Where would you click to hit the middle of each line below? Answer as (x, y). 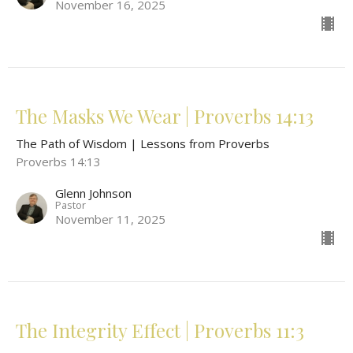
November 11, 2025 (110, 219)
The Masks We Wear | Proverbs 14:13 (165, 116)
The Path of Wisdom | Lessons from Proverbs (143, 144)
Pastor (71, 205)
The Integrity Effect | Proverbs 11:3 (160, 331)
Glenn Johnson (93, 193)
